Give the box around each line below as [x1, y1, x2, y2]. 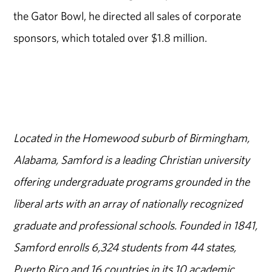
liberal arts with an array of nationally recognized [13, 196, 243, 211]
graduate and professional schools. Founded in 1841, [13, 218, 258, 233]
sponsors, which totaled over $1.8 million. [13, 30, 208, 45]
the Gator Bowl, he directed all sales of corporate [13, 8, 242, 23]
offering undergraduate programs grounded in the [13, 174, 250, 189]
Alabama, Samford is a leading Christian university [13, 152, 250, 168]
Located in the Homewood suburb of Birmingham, [13, 131, 250, 146]
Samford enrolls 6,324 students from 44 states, [13, 240, 237, 255]
